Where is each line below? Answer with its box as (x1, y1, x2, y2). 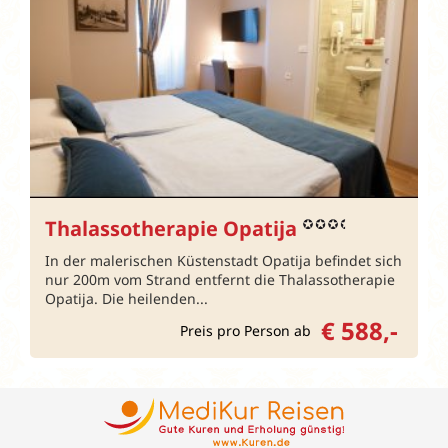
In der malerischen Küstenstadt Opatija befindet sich (45, 250, 402, 270)
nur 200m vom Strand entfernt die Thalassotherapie (45, 269, 395, 289)
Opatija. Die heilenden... (45, 288, 208, 308)
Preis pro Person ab (180, 320, 311, 340)
